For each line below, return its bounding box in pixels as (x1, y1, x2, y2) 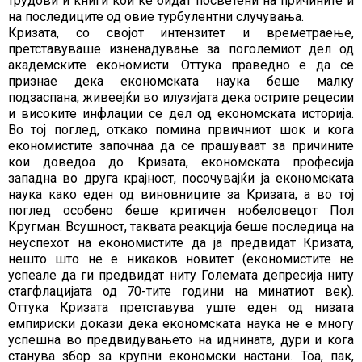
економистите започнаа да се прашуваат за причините (8, 138, 354, 154)
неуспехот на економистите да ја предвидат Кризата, (8, 235, 354, 250)
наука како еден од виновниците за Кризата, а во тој (8, 187, 354, 202)
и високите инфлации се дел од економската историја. (8, 106, 354, 121)
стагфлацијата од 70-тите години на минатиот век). (8, 284, 354, 299)
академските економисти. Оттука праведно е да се (8, 57, 354, 73)
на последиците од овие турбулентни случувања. (8, 9, 304, 24)
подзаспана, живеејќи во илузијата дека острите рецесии (8, 90, 354, 105)
